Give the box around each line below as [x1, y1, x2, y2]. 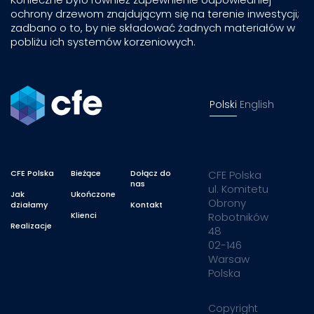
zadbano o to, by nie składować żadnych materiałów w [11, 20, 295, 35]
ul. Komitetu [207, 182, 268, 196]
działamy [11, 199, 48, 210]
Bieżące [70, 168, 101, 179]
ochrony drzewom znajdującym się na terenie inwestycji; [11, 6, 299, 21]
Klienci [70, 210, 97, 221]
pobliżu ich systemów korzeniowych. [11, 34, 196, 49]
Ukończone [70, 189, 116, 200]
